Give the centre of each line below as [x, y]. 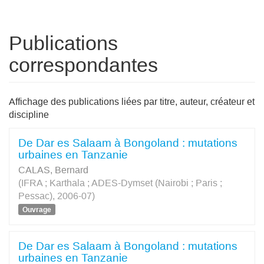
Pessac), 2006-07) [57, 196]
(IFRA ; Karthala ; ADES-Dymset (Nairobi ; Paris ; [120, 183]
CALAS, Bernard [53, 170]
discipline [29, 114]
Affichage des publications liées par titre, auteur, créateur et [132, 101]
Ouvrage [37, 209]
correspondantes [83, 65]
